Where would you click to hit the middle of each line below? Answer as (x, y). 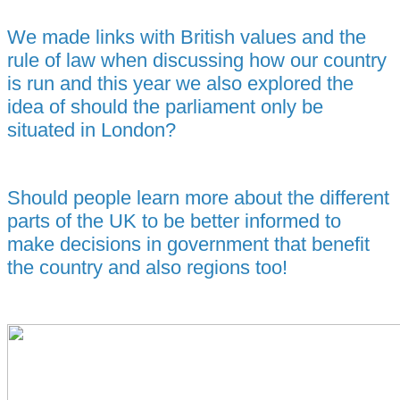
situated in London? (92, 130)
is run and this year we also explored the (180, 84)
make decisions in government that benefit (188, 245)
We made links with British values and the (187, 37)
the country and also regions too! (147, 268)
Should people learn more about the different (198, 198)
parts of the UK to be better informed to (174, 221)
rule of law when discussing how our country (197, 61)
